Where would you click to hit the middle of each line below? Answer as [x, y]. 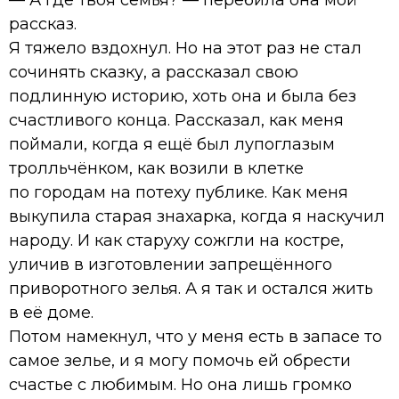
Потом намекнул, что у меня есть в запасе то [195, 336]
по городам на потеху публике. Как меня [179, 192]
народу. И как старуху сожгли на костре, [176, 240]
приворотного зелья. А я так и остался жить [191, 288]
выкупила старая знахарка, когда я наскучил [197, 216]
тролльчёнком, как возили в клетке [156, 168]
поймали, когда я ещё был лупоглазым [172, 144]
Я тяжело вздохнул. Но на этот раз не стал [185, 48]
